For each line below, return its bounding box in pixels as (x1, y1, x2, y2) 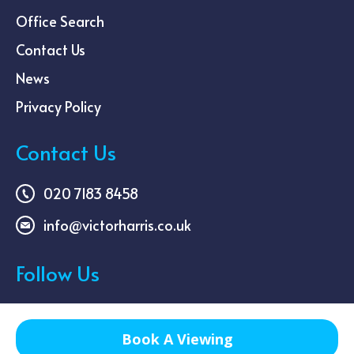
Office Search (16, 10, 104, 31)
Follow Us (16, 258, 100, 287)
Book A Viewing (121, 330, 233, 348)
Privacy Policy (16, 96, 101, 116)
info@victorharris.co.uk (43, 214, 191, 235)
